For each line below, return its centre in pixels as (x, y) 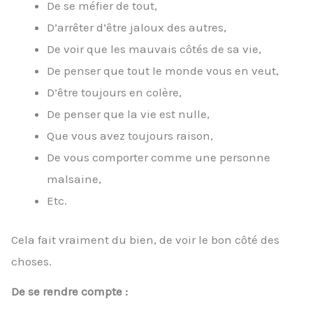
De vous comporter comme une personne (159, 157)
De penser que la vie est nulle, (128, 114)
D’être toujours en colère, (114, 92)
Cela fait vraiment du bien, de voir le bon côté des (145, 240)
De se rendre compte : (70, 291)
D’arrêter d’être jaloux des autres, (137, 27)
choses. (31, 262)
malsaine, (74, 179)
